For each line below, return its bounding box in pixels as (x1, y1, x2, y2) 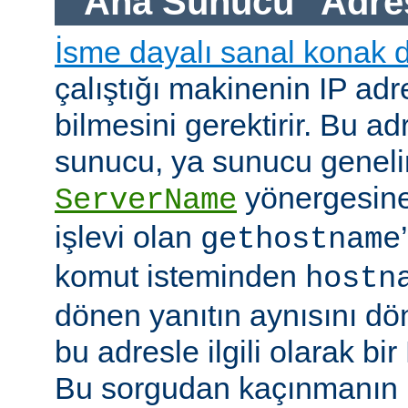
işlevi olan (55, 219, 200, 255)
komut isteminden (55, 259, 305, 294)
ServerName (55, 183, 237, 219)
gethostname (200, 222, 401, 258)
